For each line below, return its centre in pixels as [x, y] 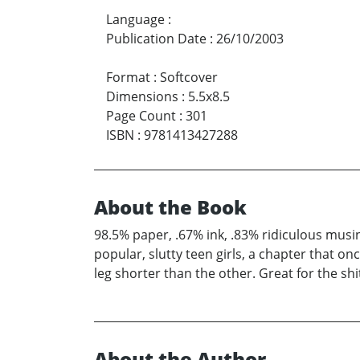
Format [128, 78]
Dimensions [142, 97]
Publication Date [156, 39]
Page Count [141, 116]
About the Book [170, 207]
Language [135, 20]
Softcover [189, 78]
